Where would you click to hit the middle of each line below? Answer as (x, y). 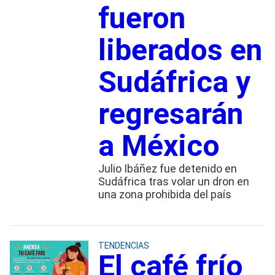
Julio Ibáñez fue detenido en (167, 168)
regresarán (170, 114)
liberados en (180, 50)
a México (159, 145)
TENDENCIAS (123, 245)
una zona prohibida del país (165, 194)
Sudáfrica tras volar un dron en (173, 181)
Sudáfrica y (174, 82)
